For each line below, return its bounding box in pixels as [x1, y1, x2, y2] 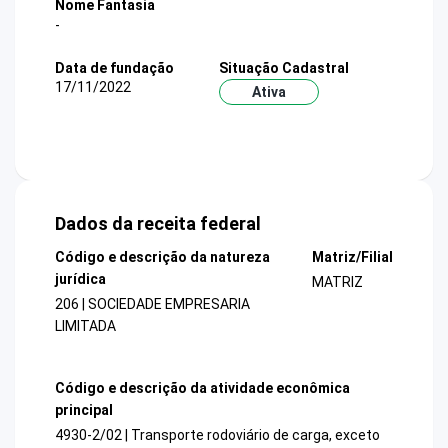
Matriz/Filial [311, 249, 393, 266]
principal [55, 401, 113, 418]
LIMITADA [55, 318, 116, 335]
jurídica [55, 271, 106, 288]
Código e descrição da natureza [55, 249, 270, 266]
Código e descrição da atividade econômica [55, 379, 350, 396]
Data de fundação [55, 59, 174, 76]
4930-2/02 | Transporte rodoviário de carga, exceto [55, 426, 380, 443]
